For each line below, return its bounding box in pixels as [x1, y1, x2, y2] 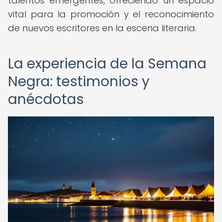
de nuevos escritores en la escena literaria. [8, 22, 197, 34]
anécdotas [8, 90, 84, 109]
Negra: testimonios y [8, 72, 150, 91]
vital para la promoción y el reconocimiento [8, 8, 214, 20]
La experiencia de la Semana [8, 54, 207, 73]
